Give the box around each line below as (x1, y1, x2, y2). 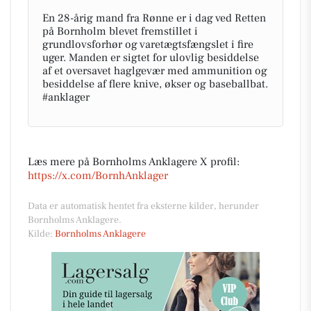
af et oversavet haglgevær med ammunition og (42, 64, 267, 78)
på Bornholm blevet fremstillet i (42, 24, 198, 38)
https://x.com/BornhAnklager (28, 169, 168, 183)
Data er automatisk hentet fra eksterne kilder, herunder (28, 200, 259, 212)
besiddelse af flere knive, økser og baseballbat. (42, 77, 268, 91)
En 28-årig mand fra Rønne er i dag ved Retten (42, 11, 266, 25)
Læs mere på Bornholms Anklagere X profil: (28, 155, 239, 169)
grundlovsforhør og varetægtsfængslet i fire (42, 37, 253, 51)
